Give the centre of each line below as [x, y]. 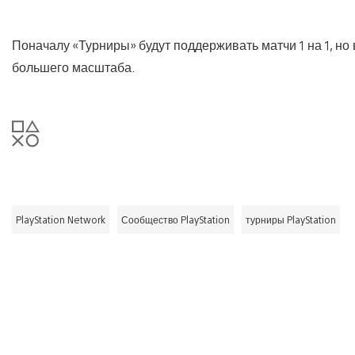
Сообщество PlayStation [176, 219]
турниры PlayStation [291, 219]
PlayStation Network [61, 219]
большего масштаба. [74, 67]
